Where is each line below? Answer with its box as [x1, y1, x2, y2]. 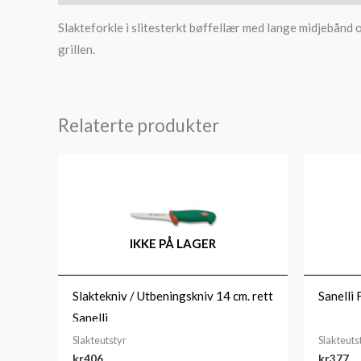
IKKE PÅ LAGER [130, 236, 216, 251]
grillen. [58, 42, 95, 57]
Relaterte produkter [58, 114, 219, 137]
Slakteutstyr [73, 334, 127, 347]
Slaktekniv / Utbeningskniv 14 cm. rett [73, 288, 273, 303]
